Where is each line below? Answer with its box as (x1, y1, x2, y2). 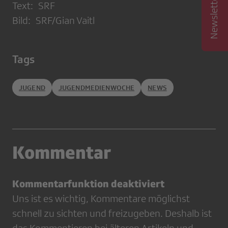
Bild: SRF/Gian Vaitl (12, 15, 95, 26)
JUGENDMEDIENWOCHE (58, 83, 135, 92)
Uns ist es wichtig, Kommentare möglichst (12, 193, 190, 205)
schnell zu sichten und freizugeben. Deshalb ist (12, 208, 212, 219)
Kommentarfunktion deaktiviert (12, 178, 164, 190)
